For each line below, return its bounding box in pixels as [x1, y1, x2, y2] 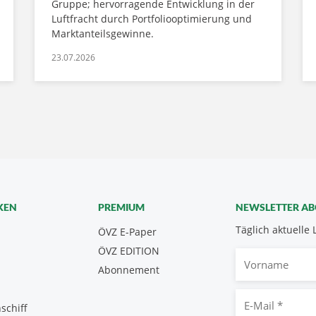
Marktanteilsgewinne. [51, 27, 154, 41]
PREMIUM [98, 201, 145, 214]
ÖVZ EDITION [98, 244, 159, 258]
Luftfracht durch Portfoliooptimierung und [51, 12, 252, 26]
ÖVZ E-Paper [98, 225, 157, 239]
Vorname [235, 248, 286, 265]
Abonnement [98, 263, 159, 277]
